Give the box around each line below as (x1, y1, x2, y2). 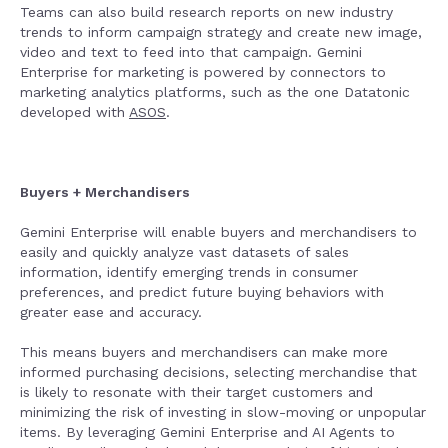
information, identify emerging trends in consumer (20, 264, 358, 280)
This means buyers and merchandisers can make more (20, 344, 388, 360)
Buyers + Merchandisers (20, 184, 190, 200)
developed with (20, 104, 129, 120)
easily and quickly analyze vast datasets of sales (20, 244, 349, 260)
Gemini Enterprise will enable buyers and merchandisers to (20, 224, 417, 240)
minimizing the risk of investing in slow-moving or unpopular (20, 404, 426, 420)
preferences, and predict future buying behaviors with (20, 284, 384, 300)
